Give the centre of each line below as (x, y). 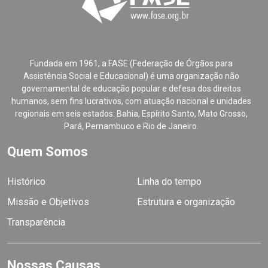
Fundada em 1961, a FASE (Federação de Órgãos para (131, 64)
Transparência (36, 223)
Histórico (26, 182)
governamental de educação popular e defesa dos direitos (131, 89)
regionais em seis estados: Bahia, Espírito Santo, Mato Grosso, (131, 114)
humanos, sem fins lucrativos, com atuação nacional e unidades (131, 101)
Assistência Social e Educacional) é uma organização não (131, 76)
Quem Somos (48, 152)
